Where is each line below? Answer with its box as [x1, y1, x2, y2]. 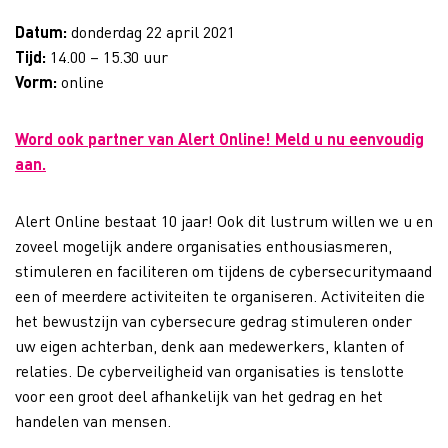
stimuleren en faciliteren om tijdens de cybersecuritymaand [15, 259, 432, 281]
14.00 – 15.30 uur [50, 45, 168, 67]
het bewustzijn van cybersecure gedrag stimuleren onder [15, 309, 412, 331]
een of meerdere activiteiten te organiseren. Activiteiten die [15, 284, 425, 306]
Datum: [15, 20, 67, 42]
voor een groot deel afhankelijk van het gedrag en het [15, 384, 383, 406]
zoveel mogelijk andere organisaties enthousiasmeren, [15, 234, 392, 256]
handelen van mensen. [15, 409, 171, 431]
